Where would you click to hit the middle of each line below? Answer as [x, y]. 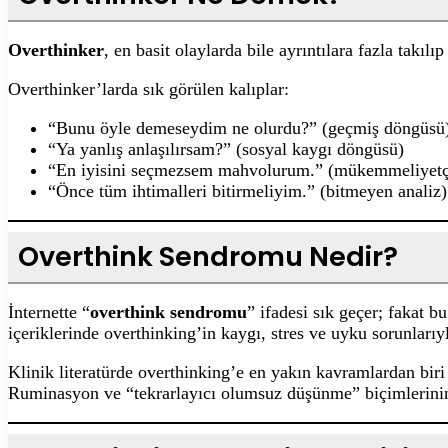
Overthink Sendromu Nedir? [208, 256]
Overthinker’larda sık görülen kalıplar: [148, 88]
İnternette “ [49, 311]
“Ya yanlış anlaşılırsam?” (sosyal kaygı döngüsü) [226, 148]
